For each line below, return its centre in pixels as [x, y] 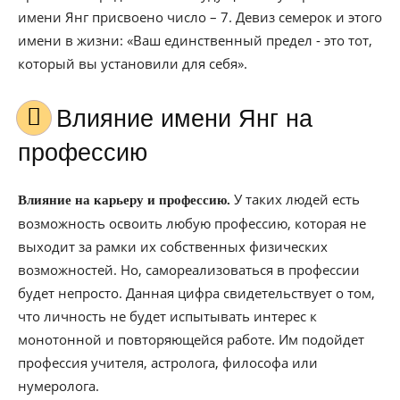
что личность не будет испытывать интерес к [167, 316]
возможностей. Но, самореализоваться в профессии [189, 270]
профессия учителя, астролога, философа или [168, 362]
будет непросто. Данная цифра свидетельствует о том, [196, 293]
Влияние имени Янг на [64, 119]
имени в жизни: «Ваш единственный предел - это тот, [195, 40]
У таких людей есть [295, 199]
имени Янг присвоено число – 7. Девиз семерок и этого [200, 17]
